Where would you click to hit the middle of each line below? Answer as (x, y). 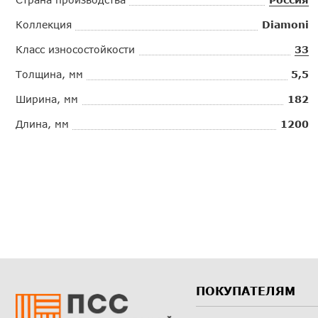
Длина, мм (42, 124)
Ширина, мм (47, 99)
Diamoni (286, 24)
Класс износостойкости (75, 49)
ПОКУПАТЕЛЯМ (245, 290)
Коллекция (44, 24)
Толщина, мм (49, 74)
